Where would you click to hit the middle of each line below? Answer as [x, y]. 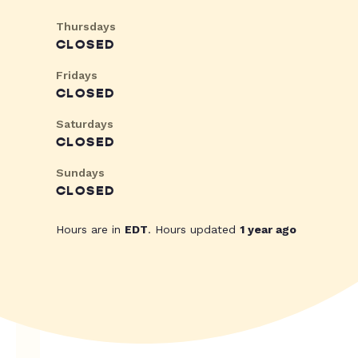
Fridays [77, 76]
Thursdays [86, 27]
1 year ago [268, 230]
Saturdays [85, 124]
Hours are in [90, 230]
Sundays [80, 173]
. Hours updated [194, 230]
